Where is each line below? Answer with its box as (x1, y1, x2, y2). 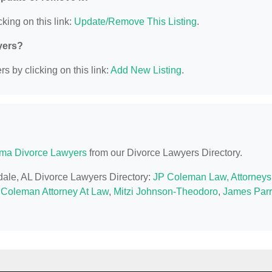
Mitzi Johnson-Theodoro (114, 186, 218, 197)
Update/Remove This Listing (74, 16, 197, 27)
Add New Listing (110, 65, 182, 76)
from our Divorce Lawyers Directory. (87, 148, 242, 158)
